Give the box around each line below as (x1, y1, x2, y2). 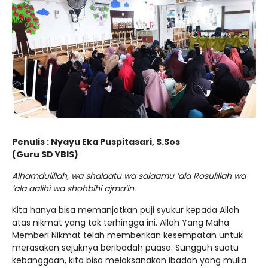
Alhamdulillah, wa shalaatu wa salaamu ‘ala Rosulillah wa (12, 170, 246, 182)
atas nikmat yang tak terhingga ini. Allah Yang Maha (12, 217, 229, 229)
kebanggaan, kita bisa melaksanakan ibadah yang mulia (12, 254, 246, 267)
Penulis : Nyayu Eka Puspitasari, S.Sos (12, 136, 180, 148)
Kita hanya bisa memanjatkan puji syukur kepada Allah (12, 204, 239, 217)
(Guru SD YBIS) (12, 148, 78, 161)
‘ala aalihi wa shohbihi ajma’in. (12, 182, 136, 195)
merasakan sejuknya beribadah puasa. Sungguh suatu (12, 242, 239, 254)
